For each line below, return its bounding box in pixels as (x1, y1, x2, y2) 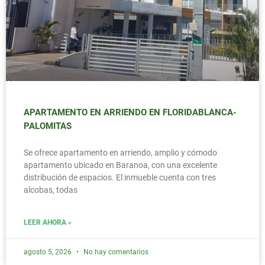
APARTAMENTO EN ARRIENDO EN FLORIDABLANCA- (24, 107, 237, 118)
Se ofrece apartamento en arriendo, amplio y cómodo (24, 148, 217, 158)
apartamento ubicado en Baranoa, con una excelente (24, 160, 217, 170)
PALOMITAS (24, 121, 72, 132)
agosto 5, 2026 (24, 248, 73, 257)
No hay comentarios (82, 248, 148, 257)
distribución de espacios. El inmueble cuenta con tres (24, 173, 216, 183)
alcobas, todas (24, 185, 77, 195)
